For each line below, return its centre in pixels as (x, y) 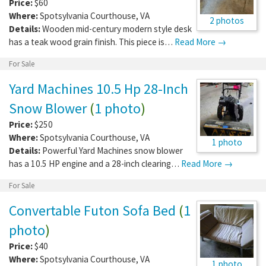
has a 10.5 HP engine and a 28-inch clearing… (95, 163)
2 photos (227, 20)
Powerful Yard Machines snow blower (113, 150)
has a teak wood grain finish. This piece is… (92, 42)
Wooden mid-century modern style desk (117, 28)
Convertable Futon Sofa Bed (92, 210)
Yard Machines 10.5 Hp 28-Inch (99, 88)
